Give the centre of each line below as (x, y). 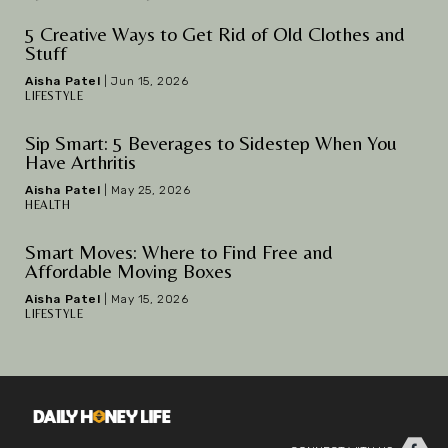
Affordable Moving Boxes (128, 270)
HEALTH (48, 205)
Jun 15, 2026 (150, 81)
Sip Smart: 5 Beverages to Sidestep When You (211, 142)
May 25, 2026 (151, 190)
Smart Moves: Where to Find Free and (179, 251)
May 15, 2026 (150, 299)
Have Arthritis (80, 161)
